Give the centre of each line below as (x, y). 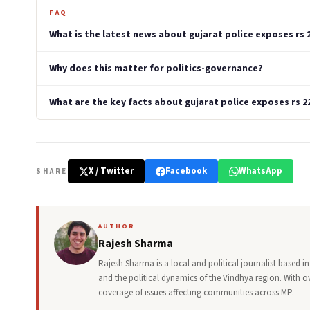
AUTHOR (117, 226)
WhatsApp (260, 171)
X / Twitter (111, 171)
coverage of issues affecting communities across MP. (196, 293)
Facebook (186, 171)
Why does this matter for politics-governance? (156, 68)
